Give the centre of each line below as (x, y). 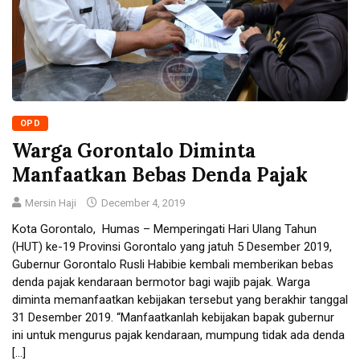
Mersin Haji (51, 202)
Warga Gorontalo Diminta (134, 150)
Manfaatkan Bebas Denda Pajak (160, 174)
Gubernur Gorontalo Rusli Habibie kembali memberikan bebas (173, 264)
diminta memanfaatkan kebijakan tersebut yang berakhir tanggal (180, 299)
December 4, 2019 (142, 202)
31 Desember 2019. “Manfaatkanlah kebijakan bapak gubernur (173, 317)
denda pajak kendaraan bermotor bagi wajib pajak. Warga (161, 282)
